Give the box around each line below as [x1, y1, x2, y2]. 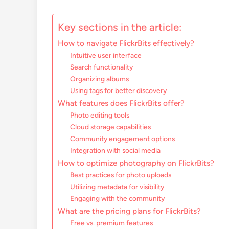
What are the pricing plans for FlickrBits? [58, 206, 201, 216]
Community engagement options [70, 134, 175, 143]
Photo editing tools [70, 111, 130, 120]
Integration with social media [70, 146, 161, 155]
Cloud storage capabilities [70, 123, 151, 131]
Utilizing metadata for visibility [70, 182, 165, 191]
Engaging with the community [70, 194, 165, 203]
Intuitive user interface [70, 51, 142, 60]
